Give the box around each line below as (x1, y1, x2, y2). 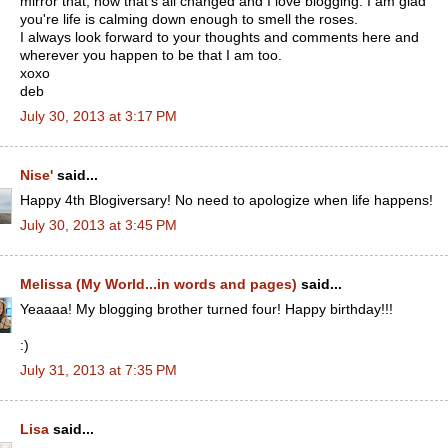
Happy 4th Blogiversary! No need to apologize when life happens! (20, 192, 433, 208)
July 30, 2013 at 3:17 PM (20, 108, 177, 124)
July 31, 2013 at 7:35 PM (20, 362, 177, 378)
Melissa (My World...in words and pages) (20, 277, 297, 292)
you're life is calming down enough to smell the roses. (20, 11, 358, 27)
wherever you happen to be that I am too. (20, 47, 282, 63)
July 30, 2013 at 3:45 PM (20, 217, 177, 233)
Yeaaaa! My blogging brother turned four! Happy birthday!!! (20, 301, 393, 317)
